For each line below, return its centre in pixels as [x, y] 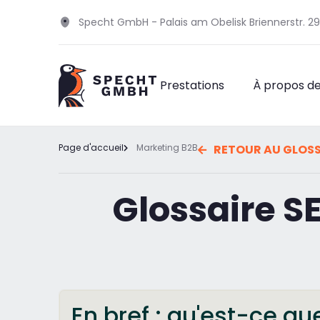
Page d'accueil [91, 147]
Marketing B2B [167, 147]
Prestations [192, 85]
